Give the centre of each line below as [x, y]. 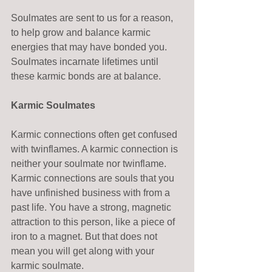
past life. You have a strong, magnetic [92, 207]
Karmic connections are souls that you [94, 178]
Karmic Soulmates [53, 105]
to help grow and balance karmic [82, 32]
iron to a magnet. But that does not [85, 236]
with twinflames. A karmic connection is [96, 149]
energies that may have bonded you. [90, 47]
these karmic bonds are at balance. [87, 76]
